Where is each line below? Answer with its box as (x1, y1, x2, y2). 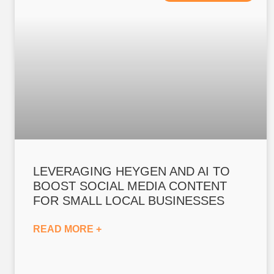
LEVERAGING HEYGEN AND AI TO (33, 165, 231, 179)
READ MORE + (33, 224, 102, 235)
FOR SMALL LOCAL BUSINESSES (33, 194, 225, 208)
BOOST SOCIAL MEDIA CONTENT (33, 179, 228, 193)
